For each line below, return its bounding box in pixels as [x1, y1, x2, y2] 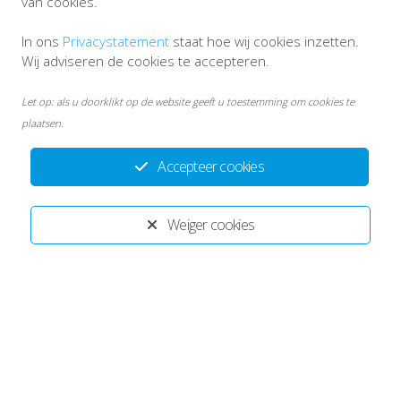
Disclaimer [155, 221, 222, 242]
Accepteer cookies [158, 157, 264, 176]
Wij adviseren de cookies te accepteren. [21, 52, 269, 70]
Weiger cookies [167, 215, 254, 235]
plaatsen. [21, 116, 64, 130]
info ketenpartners [9, 221, 126, 242]
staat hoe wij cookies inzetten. [169, 32, 359, 50]
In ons [21, 32, 63, 50]
